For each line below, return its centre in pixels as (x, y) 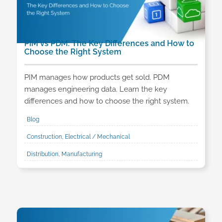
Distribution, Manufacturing (64, 154)
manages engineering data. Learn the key (95, 89)
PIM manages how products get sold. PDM (97, 78)
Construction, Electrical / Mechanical (78, 137)
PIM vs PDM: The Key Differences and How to (109, 43)
